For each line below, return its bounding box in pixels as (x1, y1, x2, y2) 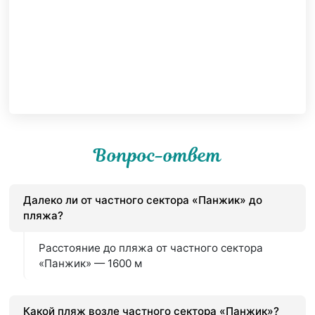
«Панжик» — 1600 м (39, 257, 143, 271)
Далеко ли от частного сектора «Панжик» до (23, 193, 263, 207)
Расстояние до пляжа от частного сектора (39, 241, 264, 255)
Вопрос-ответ (94, 143, 221, 169)
